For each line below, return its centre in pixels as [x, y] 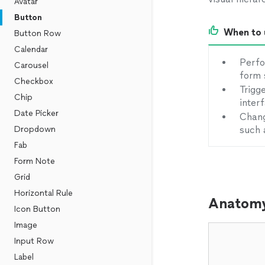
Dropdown [35, 129]
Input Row [34, 241]
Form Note [35, 161]
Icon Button [37, 209]
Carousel [31, 65]
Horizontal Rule [43, 193]
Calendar [31, 49]
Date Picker [36, 113]
